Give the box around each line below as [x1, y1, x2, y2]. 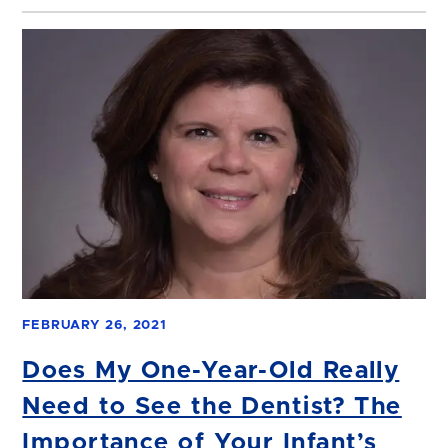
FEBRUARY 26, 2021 [22, 319, 167, 333]
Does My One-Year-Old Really [22, 359, 400, 384]
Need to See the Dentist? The [22, 395, 402, 420]
